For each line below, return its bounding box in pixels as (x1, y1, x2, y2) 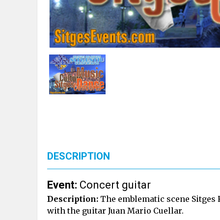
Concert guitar (77, 178, 151, 191)
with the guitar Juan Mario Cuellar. (47, 205, 184, 216)
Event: (47, 178, 77, 191)
